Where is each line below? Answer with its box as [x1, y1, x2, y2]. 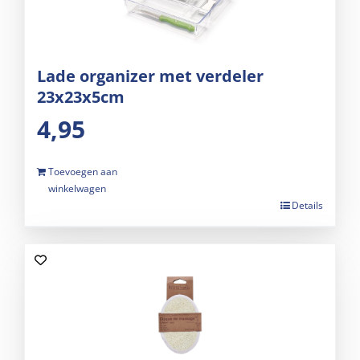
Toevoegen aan [48, 165, 117, 179]
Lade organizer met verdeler [37, 65, 264, 88]
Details [292, 198, 323, 213]
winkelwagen [48, 182, 106, 196]
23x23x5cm [37, 86, 125, 108]
